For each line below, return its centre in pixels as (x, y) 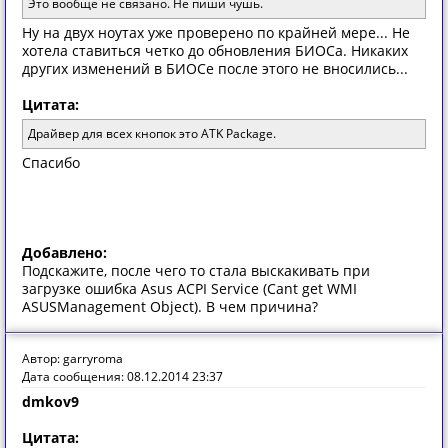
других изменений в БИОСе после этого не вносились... (215, 68)
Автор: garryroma (72, 358)
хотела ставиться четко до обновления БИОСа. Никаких (215, 50)
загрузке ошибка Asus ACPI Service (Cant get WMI (189, 288)
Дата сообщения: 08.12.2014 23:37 (122, 376)
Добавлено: (64, 252)
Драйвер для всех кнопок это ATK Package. (152, 133)
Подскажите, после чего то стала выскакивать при (196, 270)
